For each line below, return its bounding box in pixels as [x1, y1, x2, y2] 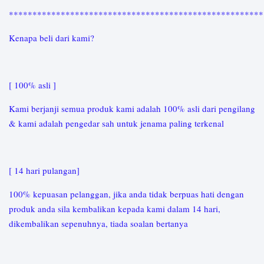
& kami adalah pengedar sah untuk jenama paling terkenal [9, 117, 227, 130]
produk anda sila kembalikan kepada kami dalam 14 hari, [9, 203, 220, 215]
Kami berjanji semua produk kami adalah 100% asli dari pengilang [9, 103, 255, 115]
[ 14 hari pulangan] [9, 164, 82, 177]
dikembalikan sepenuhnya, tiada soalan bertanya [9, 217, 191, 230]
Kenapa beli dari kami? [9, 32, 97, 44]
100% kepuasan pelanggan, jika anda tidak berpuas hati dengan [9, 188, 244, 200]
